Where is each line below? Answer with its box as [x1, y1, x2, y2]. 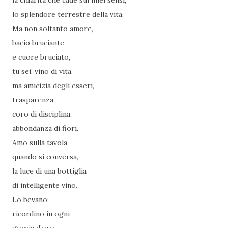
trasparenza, [12, 95, 55, 105]
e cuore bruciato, [12, 52, 70, 62]
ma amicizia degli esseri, [12, 81, 94, 91]
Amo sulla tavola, [12, 138, 69, 148]
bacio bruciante [12, 38, 64, 48]
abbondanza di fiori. [12, 124, 78, 133]
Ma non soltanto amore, [12, 24, 93, 34]
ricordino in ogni [12, 209, 70, 219]
